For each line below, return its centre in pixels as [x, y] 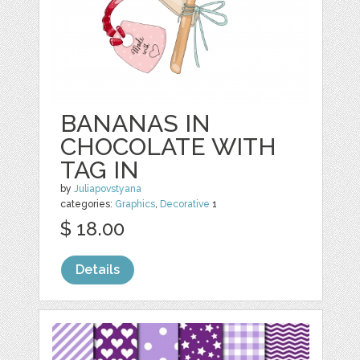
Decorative [185, 204]
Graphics [135, 204]
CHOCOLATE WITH [169, 146]
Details [98, 269]
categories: [88, 204]
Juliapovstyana [108, 188]
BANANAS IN [136, 123]
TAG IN [100, 170]
